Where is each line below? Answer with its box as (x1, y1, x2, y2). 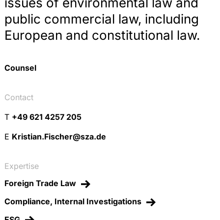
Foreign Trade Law (4, 178, 76, 189)
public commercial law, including (4, 11, 199, 27)
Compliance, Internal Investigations (4, 196, 141, 206)
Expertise (4, 161, 39, 171)
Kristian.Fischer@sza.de (12, 132, 106, 142)
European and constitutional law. (4, 27, 200, 43)
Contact (4, 92, 33, 103)
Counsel (4, 63, 36, 73)
